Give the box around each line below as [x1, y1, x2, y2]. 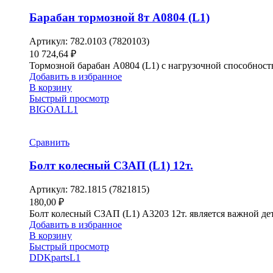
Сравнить [29, 136, 69, 147]
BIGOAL [29, 104, 67, 115]
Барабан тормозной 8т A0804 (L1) [29, 10, 210, 24]
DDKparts [29, 252, 69, 263]
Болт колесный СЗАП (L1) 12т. [29, 159, 193, 172]
